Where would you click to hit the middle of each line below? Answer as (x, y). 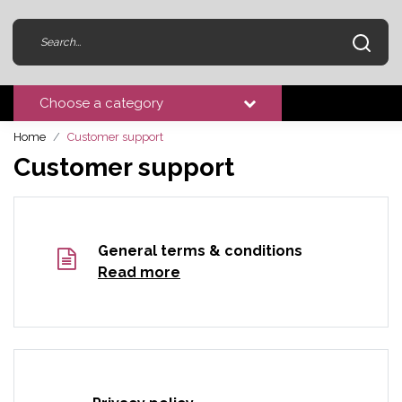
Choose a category (101, 103)
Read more (139, 272)
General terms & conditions (200, 250)
